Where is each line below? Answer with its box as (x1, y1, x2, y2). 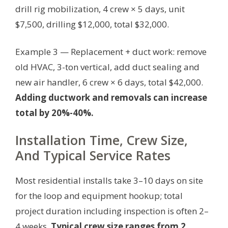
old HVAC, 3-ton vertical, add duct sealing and (15, 61, 199, 73)
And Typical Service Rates (15, 147, 170, 164)
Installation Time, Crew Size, (15, 131, 188, 149)
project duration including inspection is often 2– (15, 205, 209, 217)
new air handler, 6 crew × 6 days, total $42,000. (15, 76, 203, 88)
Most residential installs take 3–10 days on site (15, 175, 203, 187)
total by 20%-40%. (15, 106, 94, 119)
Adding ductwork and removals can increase (15, 91, 207, 103)
